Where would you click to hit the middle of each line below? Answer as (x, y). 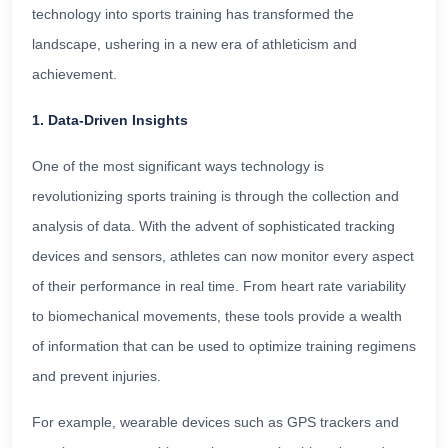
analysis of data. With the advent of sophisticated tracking (213, 225)
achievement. (74, 73)
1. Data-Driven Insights (110, 119)
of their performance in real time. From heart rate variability (219, 285)
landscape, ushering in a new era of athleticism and (194, 43)
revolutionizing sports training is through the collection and (215, 195)
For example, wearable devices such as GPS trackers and (215, 421)
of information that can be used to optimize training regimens (224, 345)
